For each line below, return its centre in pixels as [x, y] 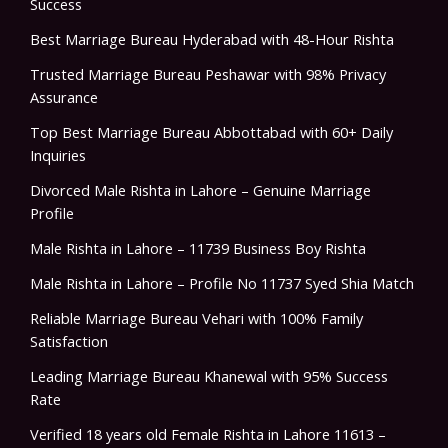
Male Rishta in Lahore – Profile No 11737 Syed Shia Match [222, 283]
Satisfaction [69, 341]
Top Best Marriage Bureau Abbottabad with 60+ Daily [211, 132]
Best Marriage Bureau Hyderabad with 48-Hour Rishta [212, 39]
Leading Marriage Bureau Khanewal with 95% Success [209, 376]
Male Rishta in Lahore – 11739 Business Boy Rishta [198, 248]
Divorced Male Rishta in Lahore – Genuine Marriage [200, 190]
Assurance [64, 97]
